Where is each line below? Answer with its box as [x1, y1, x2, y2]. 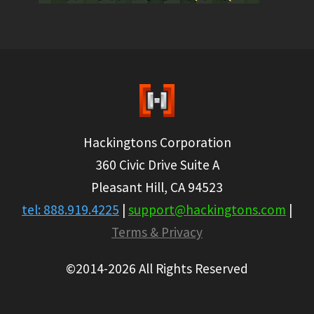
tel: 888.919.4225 [22, 200, 119, 218]
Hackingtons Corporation [83, 133, 231, 151]
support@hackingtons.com [128, 200, 286, 218]
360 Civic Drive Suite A [95, 156, 219, 173]
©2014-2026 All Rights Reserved [66, 259, 248, 277]
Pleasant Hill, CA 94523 [91, 178, 223, 196]
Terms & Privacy [111, 223, 203, 240]
